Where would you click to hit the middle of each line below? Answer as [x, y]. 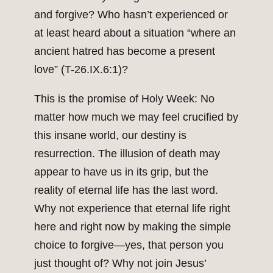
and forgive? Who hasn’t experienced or [131, 15]
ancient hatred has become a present [125, 51]
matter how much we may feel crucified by [136, 117]
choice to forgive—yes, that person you [129, 245]
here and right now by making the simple [133, 227]
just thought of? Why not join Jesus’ [120, 264]
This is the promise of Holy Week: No [124, 99]
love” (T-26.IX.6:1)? [81, 70]
